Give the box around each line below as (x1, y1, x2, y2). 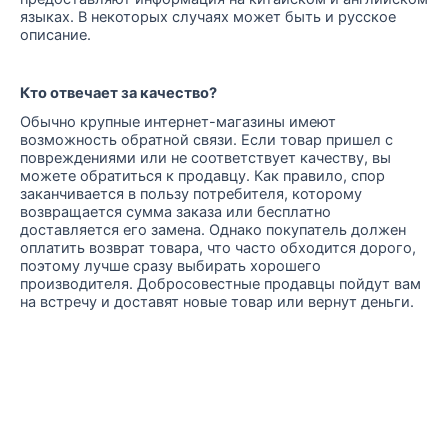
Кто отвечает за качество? (20, 84, 217, 103)
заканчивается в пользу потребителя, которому (20, 184, 362, 203)
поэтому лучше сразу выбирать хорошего (20, 256, 321, 275)
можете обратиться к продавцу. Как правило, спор (20, 166, 385, 185)
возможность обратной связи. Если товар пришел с (20, 130, 393, 149)
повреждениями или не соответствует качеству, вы (20, 148, 391, 167)
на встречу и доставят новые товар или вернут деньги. (20, 292, 414, 311)
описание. (20, 26, 91, 45)
